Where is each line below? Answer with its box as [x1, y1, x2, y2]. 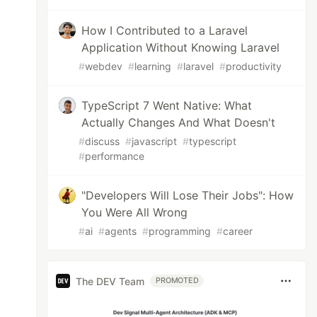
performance [85, 150, 145, 162]
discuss [85, 135, 120, 147]
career [223, 225, 253, 237]
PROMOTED [156, 276, 199, 285]
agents [105, 225, 137, 237]
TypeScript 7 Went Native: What [81, 98, 253, 113]
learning [134, 60, 172, 72]
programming [149, 225, 212, 237]
